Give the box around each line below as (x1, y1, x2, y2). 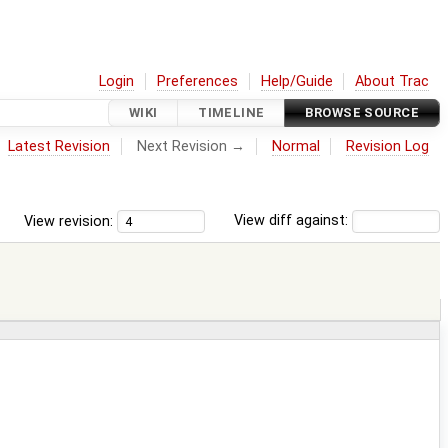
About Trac (355, 72, 430, 90)
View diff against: (234, 212, 353, 230)
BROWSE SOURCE (305, 105, 419, 121)
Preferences (157, 72, 239, 90)
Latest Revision (8, 137, 111, 155)
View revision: (24, 212, 114, 230)
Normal (271, 137, 320, 155)
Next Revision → (137, 137, 246, 155)
